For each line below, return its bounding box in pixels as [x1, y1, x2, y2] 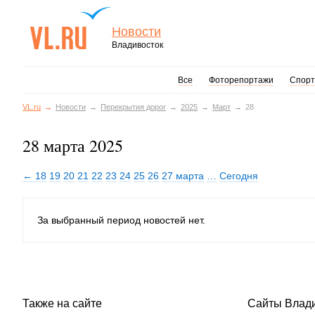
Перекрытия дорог [101, 103, 166, 111]
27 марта [162, 170, 204, 181]
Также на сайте [22, 297, 102, 310]
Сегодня [219, 170, 258, 181]
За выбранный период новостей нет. [37, 214, 205, 226]
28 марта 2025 [22, 134, 123, 157]
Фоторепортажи [208, 75, 274, 85]
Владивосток [112, 40, 163, 50]
